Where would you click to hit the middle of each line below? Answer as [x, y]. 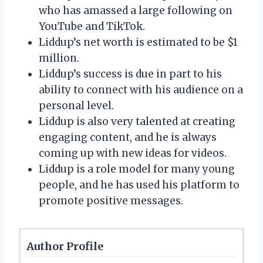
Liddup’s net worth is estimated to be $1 [138, 42]
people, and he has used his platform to [139, 185]
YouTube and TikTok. [92, 26]
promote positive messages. [111, 200]
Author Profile [65, 246]
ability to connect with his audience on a [141, 90]
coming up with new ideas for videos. [133, 153]
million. [59, 58]
